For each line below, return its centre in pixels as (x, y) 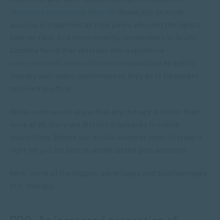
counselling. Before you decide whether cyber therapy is (106, 137)
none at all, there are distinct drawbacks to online (95, 124)
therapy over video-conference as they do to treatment (104, 75)
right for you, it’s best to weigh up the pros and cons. (99, 150)
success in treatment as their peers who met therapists (105, 24)
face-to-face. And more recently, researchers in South (103, 37)
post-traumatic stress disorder (63, 63)
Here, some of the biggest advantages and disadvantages (109, 173)
